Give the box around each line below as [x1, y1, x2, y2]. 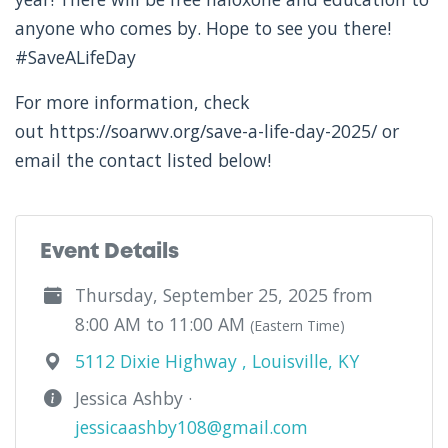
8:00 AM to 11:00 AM [75, 311, 250, 336]
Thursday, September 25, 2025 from [75, 282, 373, 307]
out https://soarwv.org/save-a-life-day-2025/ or [15, 118, 399, 143]
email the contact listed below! [15, 147, 271, 172]
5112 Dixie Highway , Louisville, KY [75, 348, 359, 373]
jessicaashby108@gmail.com [75, 414, 308, 439]
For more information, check [15, 89, 250, 114]
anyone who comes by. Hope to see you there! [15, 15, 391, 40]
